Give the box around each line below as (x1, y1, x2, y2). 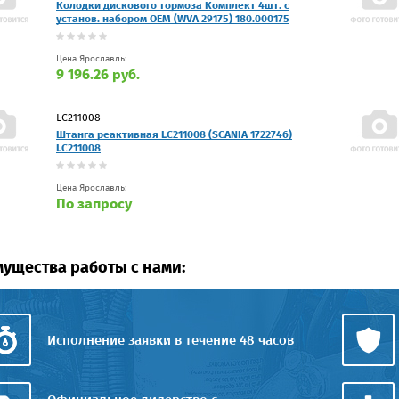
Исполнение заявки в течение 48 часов (47, 331, 294, 348)
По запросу (56, 194, 132, 212)
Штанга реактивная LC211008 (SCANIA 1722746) (56, 127, 292, 141)
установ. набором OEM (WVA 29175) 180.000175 (56, 12, 289, 25)
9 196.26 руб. (56, 65, 140, 83)
